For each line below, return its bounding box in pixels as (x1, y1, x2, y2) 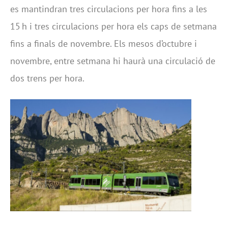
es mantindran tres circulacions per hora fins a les (10, 3, 207, 15)
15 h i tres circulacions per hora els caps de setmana (10, 20, 217, 32)
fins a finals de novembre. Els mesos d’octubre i (10, 38, 197, 49)
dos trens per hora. (10, 72, 84, 84)
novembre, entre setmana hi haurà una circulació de (10, 55, 215, 67)
